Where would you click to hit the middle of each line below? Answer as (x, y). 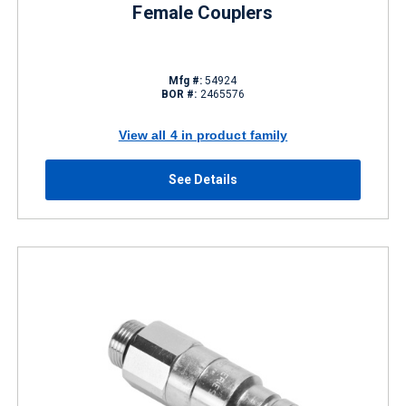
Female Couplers (203, 13)
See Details (203, 179)
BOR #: (179, 94)
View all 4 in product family (203, 135)
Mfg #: (185, 81)
